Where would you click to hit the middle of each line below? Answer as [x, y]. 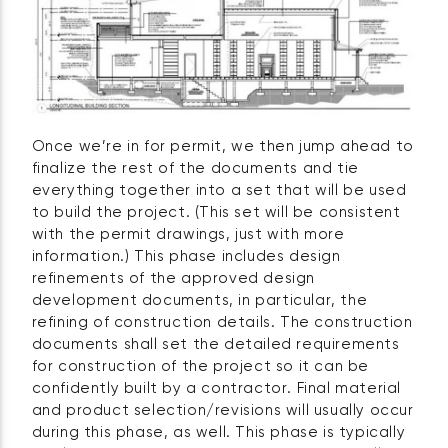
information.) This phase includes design [186, 257]
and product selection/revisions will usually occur [222, 411]
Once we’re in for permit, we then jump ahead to [222, 147]
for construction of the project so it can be [200, 367]
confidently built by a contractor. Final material [216, 389]
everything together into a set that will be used [219, 191]
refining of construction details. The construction [222, 323]
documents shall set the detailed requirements [215, 345]
